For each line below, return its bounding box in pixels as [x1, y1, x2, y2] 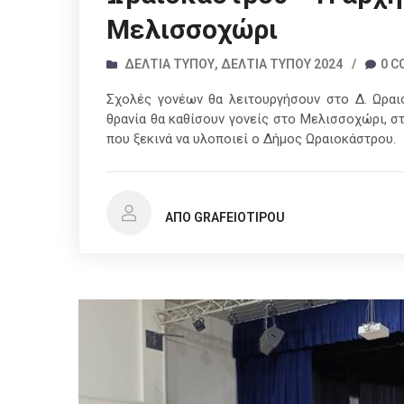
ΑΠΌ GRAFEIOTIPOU [165, 210, 285, 225]
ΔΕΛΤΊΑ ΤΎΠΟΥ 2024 [221, 57, 343, 72]
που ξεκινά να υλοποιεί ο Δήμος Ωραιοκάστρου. [106, 131, 396, 148]
